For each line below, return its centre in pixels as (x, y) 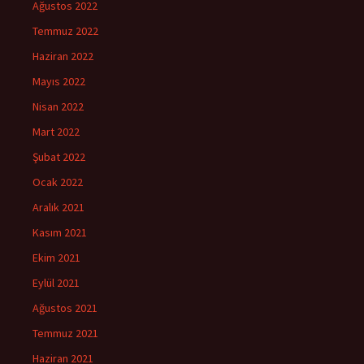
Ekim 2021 (56, 257)
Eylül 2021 (56, 282)
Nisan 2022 (58, 106)
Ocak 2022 (58, 182)
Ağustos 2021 (65, 308)
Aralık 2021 (58, 207)
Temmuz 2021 (65, 333)
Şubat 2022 (59, 156)
